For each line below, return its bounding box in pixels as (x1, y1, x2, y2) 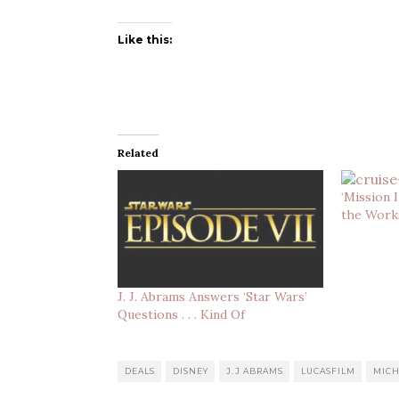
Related (118, 146, 159, 159)
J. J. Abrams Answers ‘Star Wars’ (118, 288, 307, 305)
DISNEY (173, 365, 208, 376)
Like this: (118, 33, 172, 46)
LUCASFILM (301, 365, 355, 376)
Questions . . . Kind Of (118, 305, 245, 322)
